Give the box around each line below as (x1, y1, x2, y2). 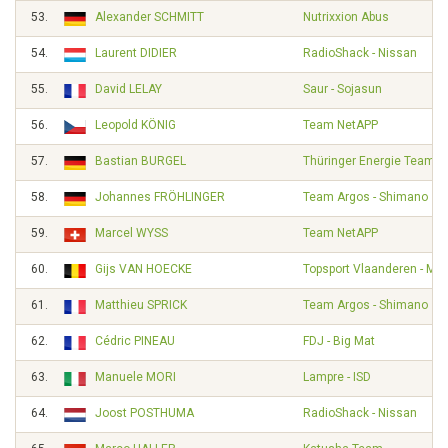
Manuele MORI (95, 370, 176, 384)
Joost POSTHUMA (95, 406, 194, 420)
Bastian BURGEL (95, 154, 186, 168)
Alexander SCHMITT (95, 10, 204, 24)
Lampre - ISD (303, 370, 371, 384)
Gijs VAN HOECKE (95, 262, 192, 276)
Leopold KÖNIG (95, 118, 176, 132)
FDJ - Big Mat (303, 334, 375, 348)
